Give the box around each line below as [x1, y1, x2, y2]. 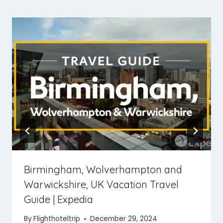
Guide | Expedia [24, 193, 93, 206]
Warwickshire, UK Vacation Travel [24, 178, 179, 191]
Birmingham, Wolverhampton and [24, 163, 182, 176]
